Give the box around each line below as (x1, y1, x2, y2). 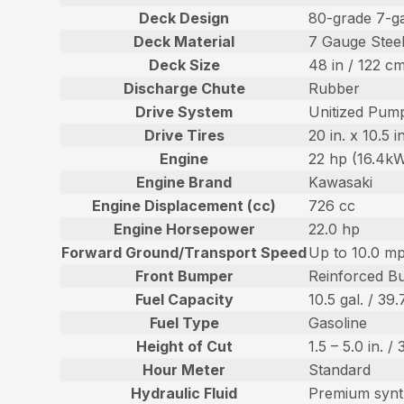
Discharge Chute (123, 79, 245, 98)
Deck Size (148, 56, 220, 75)
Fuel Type (149, 314, 219, 333)
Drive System (135, 103, 234, 122)
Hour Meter (142, 361, 226, 380)
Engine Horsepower (113, 220, 255, 239)
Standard (308, 361, 372, 380)
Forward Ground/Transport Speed (61, 243, 308, 262)
